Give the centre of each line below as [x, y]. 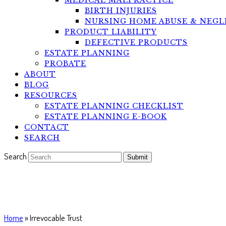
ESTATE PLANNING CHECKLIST [114, 106]
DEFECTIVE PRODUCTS [136, 42]
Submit [137, 157]
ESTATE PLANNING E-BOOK [106, 117]
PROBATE [65, 64]
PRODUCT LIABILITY [111, 32]
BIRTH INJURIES [121, 11]
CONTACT [47, 127]
